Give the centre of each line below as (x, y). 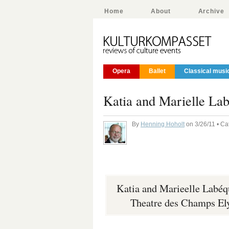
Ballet (157, 71)
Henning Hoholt (163, 124)
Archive (211, 11)
